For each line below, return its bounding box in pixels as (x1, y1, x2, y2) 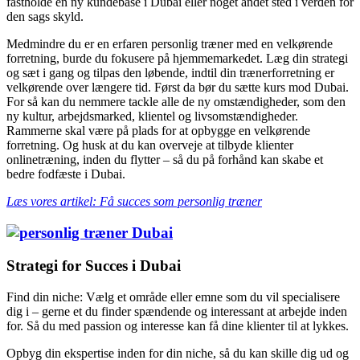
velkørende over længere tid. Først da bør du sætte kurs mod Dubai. (6, 80, 349, 95)
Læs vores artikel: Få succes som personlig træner (6, 194, 262, 209)
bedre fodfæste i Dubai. (6, 167, 125, 182)
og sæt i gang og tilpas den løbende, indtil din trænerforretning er (6, 66, 334, 80)
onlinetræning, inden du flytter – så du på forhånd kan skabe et (6, 153, 323, 167)
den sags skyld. (6, 10, 84, 24)
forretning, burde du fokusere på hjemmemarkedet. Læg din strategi (6, 51, 348, 66)
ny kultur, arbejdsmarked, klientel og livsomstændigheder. (6, 109, 298, 124)
